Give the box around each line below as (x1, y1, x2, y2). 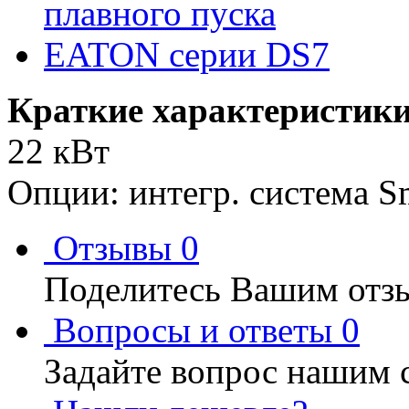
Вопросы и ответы (53, 310, 332, 351)
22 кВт (7, 131, 110, 172)
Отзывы (53, 228, 172, 268)
